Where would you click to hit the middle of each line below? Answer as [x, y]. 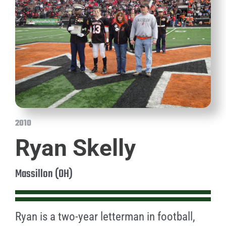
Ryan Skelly [75, 148]
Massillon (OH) [44, 174]
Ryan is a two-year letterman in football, [105, 217]
